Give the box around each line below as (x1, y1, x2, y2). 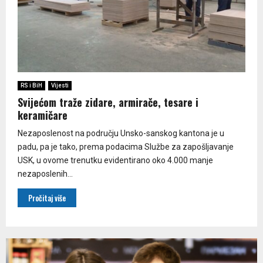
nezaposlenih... (18, 168, 73, 178)
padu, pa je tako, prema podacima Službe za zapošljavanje (18, 141, 234, 151)
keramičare (18, 107, 68, 123)
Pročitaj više (28, 191, 66, 204)
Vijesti (51, 82, 69, 89)
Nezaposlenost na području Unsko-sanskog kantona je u (18, 128, 224, 138)
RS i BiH (21, 82, 42, 89)
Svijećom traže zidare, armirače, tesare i (18, 94, 198, 110)
